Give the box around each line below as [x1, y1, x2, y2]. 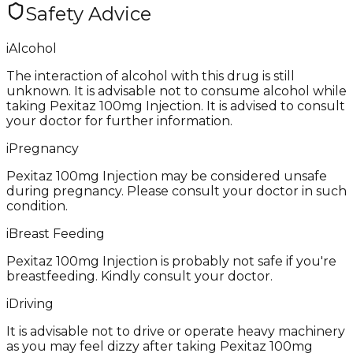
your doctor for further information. [6, 113, 232, 128]
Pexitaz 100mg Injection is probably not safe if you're [6, 253, 336, 269]
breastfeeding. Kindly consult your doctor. [6, 268, 273, 284]
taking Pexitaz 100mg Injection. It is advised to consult [6, 98, 345, 113]
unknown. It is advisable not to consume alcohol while [6, 83, 347, 98]
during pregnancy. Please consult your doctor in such [6, 183, 347, 199]
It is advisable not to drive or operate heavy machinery [6, 323, 345, 339]
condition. [6, 198, 68, 214]
